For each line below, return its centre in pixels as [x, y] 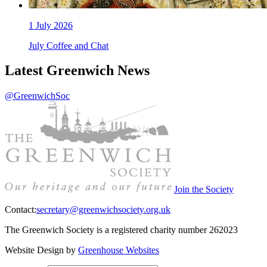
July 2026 [53, 25]
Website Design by [41, 250]
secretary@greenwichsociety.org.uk [103, 210]
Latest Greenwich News [77, 71]
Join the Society [204, 190]
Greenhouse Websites [119, 250]
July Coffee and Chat [69, 45]
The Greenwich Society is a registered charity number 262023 [121, 230]
